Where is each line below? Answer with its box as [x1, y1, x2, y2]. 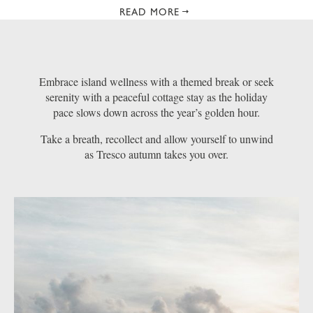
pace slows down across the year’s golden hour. [53, 105, 260, 120]
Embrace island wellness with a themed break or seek [39, 74, 274, 89]
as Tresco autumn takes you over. [85, 147, 228, 162]
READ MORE [119, 6, 180, 18]
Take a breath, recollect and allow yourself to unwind [40, 131, 273, 147]
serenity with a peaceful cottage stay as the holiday [45, 89, 268, 105]
